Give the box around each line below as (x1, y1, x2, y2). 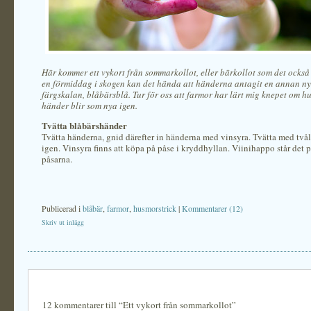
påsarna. (42, 153, 72, 165)
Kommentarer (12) (182, 203, 243, 214)
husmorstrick (133, 203, 176, 214)
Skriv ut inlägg (42, 217, 84, 227)
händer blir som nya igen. (42, 99, 137, 112)
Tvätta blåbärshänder (42, 119, 127, 132)
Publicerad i (42, 203, 83, 214)
